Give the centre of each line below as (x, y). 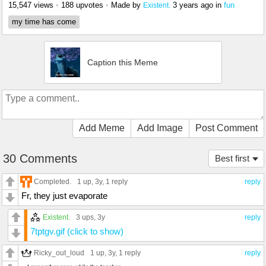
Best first (232, 159)
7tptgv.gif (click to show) (77, 232)
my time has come (44, 22)
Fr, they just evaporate (64, 196)
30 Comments (40, 159)
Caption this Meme (123, 63)
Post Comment (227, 128)
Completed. (53, 182)
